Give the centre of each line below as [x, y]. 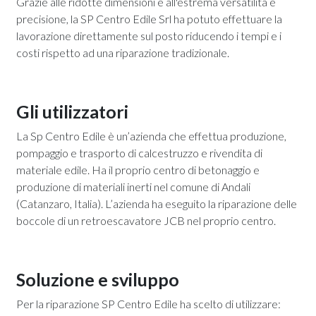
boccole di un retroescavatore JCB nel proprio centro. [146, 220]
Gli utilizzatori [72, 111]
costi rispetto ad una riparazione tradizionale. [123, 53]
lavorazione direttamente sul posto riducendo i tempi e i [149, 36]
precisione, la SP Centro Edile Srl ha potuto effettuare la [149, 19]
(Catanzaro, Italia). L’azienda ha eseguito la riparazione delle [157, 203]
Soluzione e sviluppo [98, 279]
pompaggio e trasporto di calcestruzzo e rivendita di [139, 153]
